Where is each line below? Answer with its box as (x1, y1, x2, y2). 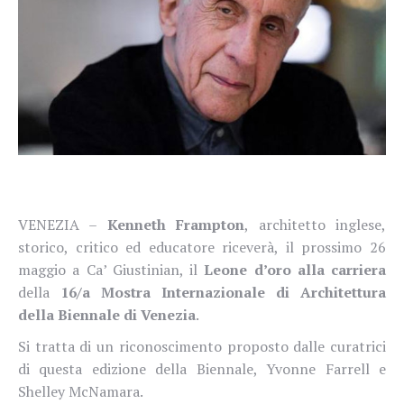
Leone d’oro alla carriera (204, 259, 386, 280)
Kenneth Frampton (106, 214, 245, 234)
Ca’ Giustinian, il (86, 259, 205, 280)
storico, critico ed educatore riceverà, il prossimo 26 (18, 236, 386, 257)
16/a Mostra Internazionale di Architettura (60, 281, 386, 302)
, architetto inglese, (244, 214, 387, 234)
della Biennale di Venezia (18, 304, 196, 325)
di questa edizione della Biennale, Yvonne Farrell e (18, 358, 386, 379)
